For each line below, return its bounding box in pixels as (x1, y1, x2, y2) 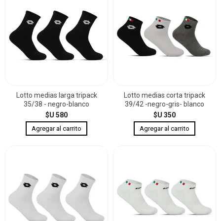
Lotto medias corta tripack (124, 91, 205, 99)
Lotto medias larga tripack (16, 91, 97, 99)
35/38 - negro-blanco (24, 100, 89, 108)
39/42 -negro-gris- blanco (125, 100, 204, 108)
